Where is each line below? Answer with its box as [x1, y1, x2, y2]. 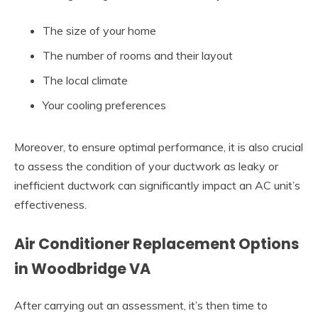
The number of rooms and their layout [43, 48, 233, 62]
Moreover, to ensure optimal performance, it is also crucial [14, 139, 303, 154]
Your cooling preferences [43, 97, 166, 112]
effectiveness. [14, 197, 87, 212]
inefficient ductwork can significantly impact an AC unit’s [14, 177, 300, 192]
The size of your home [43, 23, 156, 38]
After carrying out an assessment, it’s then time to [14, 297, 268, 312]
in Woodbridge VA [14, 258, 150, 279]
